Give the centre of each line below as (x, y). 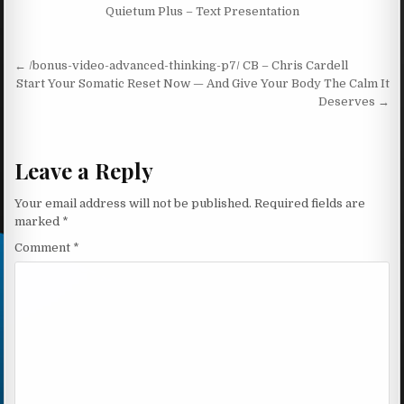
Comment (44, 247)
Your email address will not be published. (133, 203)
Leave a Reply (84, 171)
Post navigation (105, 68)
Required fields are (310, 203)
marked (39, 221)
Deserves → (353, 101)
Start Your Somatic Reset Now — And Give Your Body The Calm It (202, 83)
